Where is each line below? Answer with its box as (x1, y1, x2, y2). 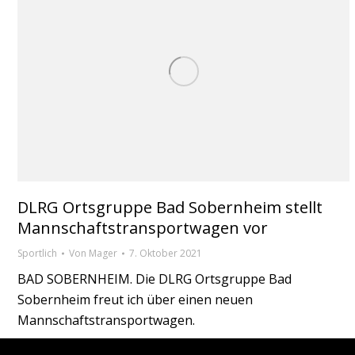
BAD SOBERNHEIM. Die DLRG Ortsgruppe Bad (17, 270, 292, 288)
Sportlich (17, 246, 57, 261)
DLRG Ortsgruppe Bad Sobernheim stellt (17, 197, 323, 219)
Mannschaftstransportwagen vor (17, 217, 268, 239)
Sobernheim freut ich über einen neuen (17, 291, 253, 309)
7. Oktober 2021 (129, 246, 202, 261)
